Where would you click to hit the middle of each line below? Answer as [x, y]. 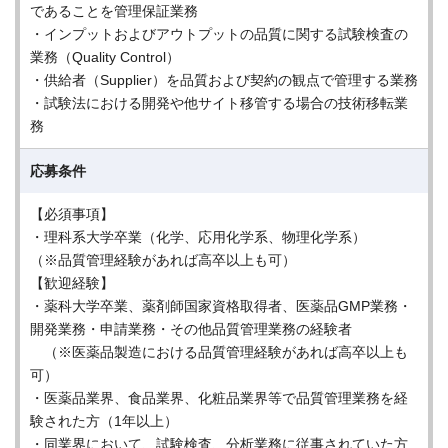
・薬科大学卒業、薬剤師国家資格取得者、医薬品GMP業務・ [221, 306]
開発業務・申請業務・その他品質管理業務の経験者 [198, 329]
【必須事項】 [72, 214]
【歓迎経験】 [72, 283]
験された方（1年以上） [104, 421]
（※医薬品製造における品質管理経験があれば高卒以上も [219, 352]
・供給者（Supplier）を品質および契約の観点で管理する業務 [224, 80]
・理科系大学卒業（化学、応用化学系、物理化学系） [198, 237]
